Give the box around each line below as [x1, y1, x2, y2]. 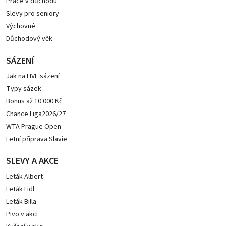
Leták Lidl [6, 184, 34, 194]
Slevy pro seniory [6, 9, 59, 19]
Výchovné [6, 21, 35, 31]
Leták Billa [6, 197, 36, 207]
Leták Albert [6, 172, 43, 182]
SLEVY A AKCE [6, 155, 59, 167]
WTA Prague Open [6, 122, 61, 132]
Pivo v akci [6, 209, 38, 219]
